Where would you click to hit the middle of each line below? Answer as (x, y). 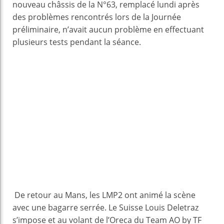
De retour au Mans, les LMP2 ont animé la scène (104, 195)
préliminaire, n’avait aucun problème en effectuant (108, 30)
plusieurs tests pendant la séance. (78, 42)
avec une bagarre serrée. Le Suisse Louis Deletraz (105, 208)
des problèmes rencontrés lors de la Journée (97, 17)
